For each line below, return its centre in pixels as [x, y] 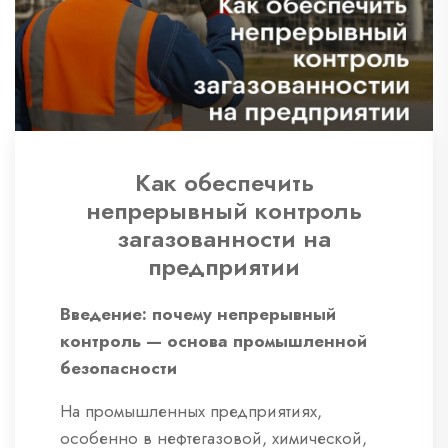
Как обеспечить [224, 183]
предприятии [224, 267]
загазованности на [224, 239]
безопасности [118, 368]
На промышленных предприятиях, [191, 411]
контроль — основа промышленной [213, 341]
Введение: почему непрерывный [198, 314]
